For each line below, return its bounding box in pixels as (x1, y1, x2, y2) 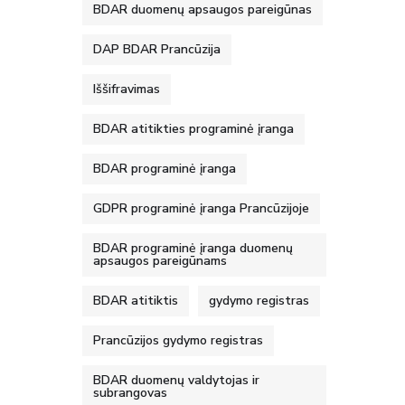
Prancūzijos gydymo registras (93, 332, 263, 349)
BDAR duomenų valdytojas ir (93, 372, 259, 389)
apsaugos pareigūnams (93, 252, 227, 269)
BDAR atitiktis (93, 292, 178, 309)
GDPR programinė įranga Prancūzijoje (93, 200, 309, 217)
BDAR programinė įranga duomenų (93, 240, 293, 257)
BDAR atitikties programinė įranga (93, 120, 294, 137)
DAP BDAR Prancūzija (93, 41, 221, 58)
